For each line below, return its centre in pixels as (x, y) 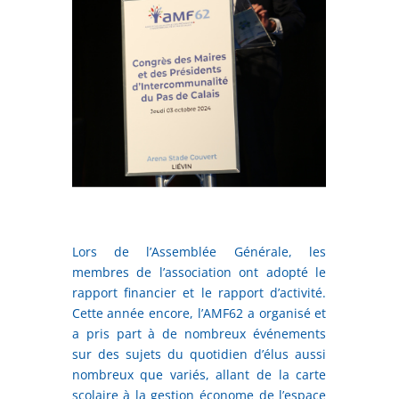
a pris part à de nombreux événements (199, 333)
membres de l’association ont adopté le (199, 272)
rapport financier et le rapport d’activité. (199, 292)
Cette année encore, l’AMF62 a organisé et (199, 313)
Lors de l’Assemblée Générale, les (199, 251)
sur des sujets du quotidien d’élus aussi (199, 354)
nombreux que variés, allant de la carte (199, 374)
